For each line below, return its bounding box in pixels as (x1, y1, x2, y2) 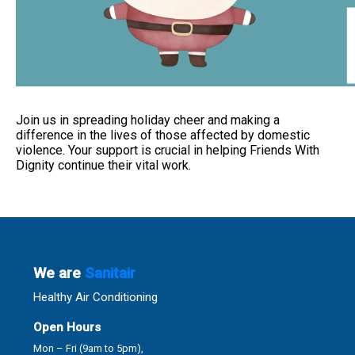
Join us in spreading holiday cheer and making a (16, 113, 280, 128)
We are (33, 265, 86, 283)
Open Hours (33, 320, 101, 335)
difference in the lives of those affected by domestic (16, 128, 310, 143)
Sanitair (85, 265, 136, 283)
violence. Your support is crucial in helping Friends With (16, 143, 319, 158)
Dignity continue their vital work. (16, 158, 194, 174)
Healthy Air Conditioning (33, 290, 158, 305)
